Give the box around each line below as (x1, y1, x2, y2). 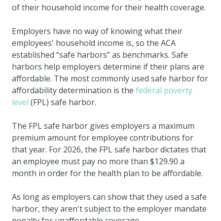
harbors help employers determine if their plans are (12, 61, 204, 72)
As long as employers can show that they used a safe (12, 191, 207, 202)
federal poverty (136, 84, 192, 96)
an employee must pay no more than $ (12, 155, 154, 167)
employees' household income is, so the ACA (12, 37, 176, 48)
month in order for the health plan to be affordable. (12, 167, 203, 179)
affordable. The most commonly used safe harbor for (12, 73, 208, 84)
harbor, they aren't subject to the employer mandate (12, 203, 207, 214)
